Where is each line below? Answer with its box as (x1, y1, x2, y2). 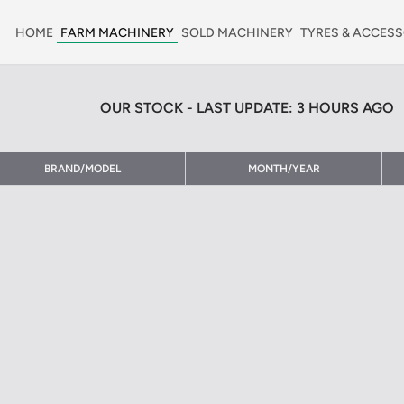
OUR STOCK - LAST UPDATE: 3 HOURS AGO (99, 99, 394, 116)
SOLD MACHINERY (181, 25, 293, 41)
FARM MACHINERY (60, 25, 174, 41)
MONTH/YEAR (247, 162, 320, 175)
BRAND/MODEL (43, 162, 121, 175)
